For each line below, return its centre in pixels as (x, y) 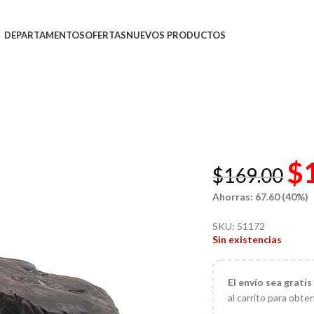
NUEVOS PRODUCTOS (176, 35)
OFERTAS (106, 35)
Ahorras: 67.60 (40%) (261, 197)
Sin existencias (247, 239)
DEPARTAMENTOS (45, 35)
